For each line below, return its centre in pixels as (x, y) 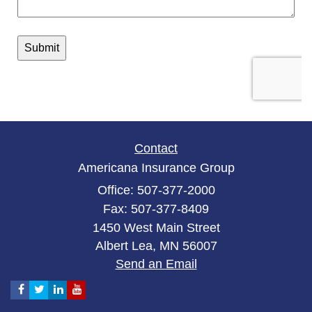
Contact (156, 148)
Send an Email (156, 264)
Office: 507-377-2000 (156, 190)
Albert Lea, (125, 246)
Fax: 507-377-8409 (156, 209)
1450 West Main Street (156, 228)
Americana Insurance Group (156, 168)
